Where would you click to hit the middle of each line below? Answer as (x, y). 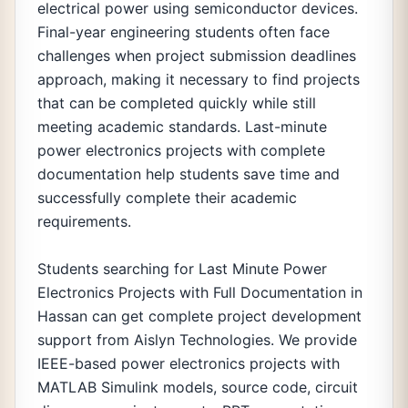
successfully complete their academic (167, 198)
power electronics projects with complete (181, 150)
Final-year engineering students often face (184, 32)
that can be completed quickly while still (177, 103)
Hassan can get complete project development (199, 316)
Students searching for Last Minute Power (182, 269)
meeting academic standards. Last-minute (182, 127)
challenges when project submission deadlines (197, 56)
